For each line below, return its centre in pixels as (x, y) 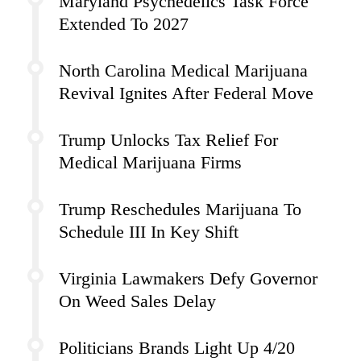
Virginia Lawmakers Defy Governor (188, 279)
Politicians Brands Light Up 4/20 (177, 349)
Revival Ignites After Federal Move (186, 94)
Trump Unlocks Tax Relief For (168, 141)
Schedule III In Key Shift (149, 232)
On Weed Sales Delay (137, 302)
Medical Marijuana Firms (150, 163)
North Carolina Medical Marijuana (183, 71)
